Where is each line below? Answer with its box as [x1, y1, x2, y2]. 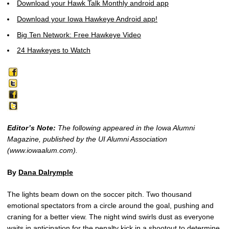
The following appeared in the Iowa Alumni [56, 124, 195, 132]
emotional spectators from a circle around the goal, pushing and [7, 201, 214, 210]
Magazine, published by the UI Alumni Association [7, 135, 167, 144]
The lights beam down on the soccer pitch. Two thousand [7, 190, 192, 199]
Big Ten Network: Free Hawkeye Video [17, 30, 141, 39]
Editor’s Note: [7, 124, 56, 132]
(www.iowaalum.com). [7, 146, 78, 155]
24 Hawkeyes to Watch [17, 46, 90, 55]
